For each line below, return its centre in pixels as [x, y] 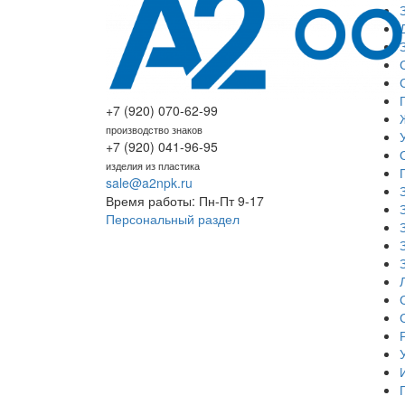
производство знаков [154, 130]
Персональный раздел [173, 219]
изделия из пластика [153, 166]
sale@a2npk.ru [149, 183]
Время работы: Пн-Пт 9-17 [185, 201]
